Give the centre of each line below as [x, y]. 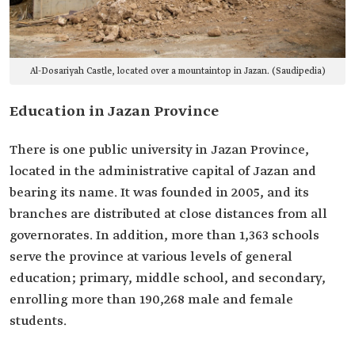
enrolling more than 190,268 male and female [151, 300]
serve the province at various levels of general [151, 258]
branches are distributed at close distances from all [168, 215]
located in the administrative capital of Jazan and [163, 172]
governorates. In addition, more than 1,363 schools [164, 236]
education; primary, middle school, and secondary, [168, 279]
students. [38, 322]
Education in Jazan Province [114, 112]
